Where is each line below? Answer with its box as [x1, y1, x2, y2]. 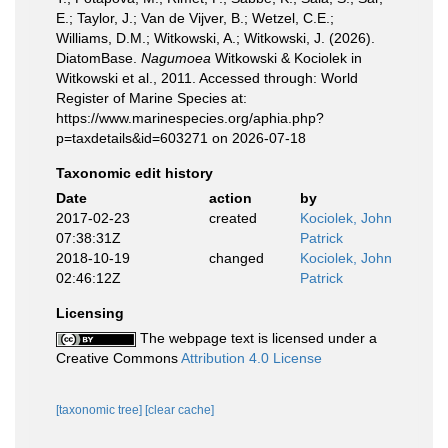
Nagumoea [141, 49, 211, 66]
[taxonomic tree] [56, 402, 145, 417]
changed [208, 249, 264, 266]
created [208, 209, 257, 226]
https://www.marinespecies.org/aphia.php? [56, 109, 324, 126]
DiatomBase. [56, 49, 141, 66]
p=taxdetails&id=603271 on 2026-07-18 [56, 129, 306, 146]
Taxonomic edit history [56, 164, 213, 181]
